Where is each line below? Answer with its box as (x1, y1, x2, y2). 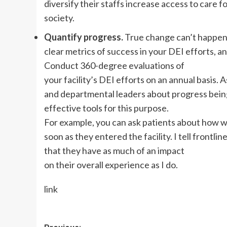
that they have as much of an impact (44, 144, 184, 156)
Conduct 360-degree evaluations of (44, 59, 184, 71)
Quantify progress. (44, 31, 123, 43)
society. (44, 12, 74, 23)
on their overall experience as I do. (44, 159, 178, 170)
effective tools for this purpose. (44, 102, 169, 113)
